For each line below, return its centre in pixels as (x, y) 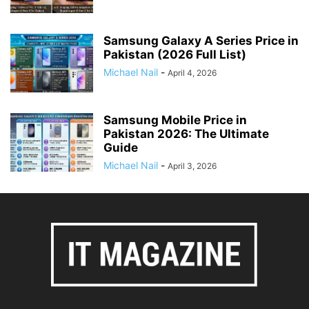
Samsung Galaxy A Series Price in (201, 41)
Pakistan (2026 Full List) (175, 54)
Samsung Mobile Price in (175, 120)
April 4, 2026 (192, 73)
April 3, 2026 (192, 166)
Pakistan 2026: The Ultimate (186, 134)
